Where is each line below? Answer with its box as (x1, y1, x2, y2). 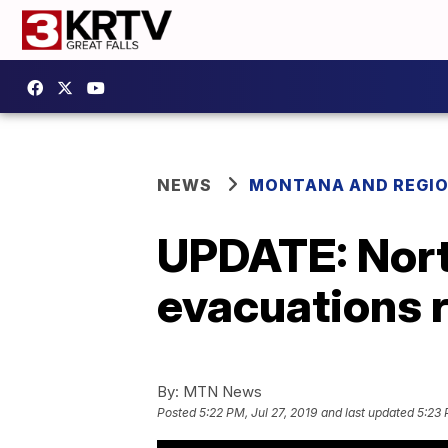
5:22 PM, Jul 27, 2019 (199, 405, 317, 421)
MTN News (179, 382, 262, 401)
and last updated (321, 405, 414, 421)
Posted (157, 405, 199, 421)
